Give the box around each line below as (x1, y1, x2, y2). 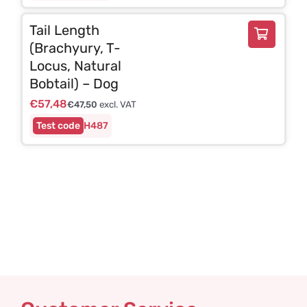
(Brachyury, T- (29, 39, 121, 56)
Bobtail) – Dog (29, 75, 119, 92)
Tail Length (29, 21, 99, 38)
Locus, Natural (29, 57, 121, 74)
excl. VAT (97, 99, 136, 110)
